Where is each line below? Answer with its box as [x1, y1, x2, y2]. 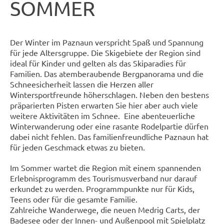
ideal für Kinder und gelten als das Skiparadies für [10, 57, 186, 68]
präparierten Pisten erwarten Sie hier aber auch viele [10, 99, 198, 110]
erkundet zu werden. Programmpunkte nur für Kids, [10, 183, 194, 193]
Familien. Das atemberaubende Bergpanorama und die [10, 68, 203, 78]
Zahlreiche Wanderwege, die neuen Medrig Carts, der [10, 204, 200, 214]
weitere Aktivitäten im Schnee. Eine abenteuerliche [10, 110, 195, 120]
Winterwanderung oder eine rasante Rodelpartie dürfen [10, 120, 208, 131]
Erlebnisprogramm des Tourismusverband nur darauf [10, 172, 197, 183]
